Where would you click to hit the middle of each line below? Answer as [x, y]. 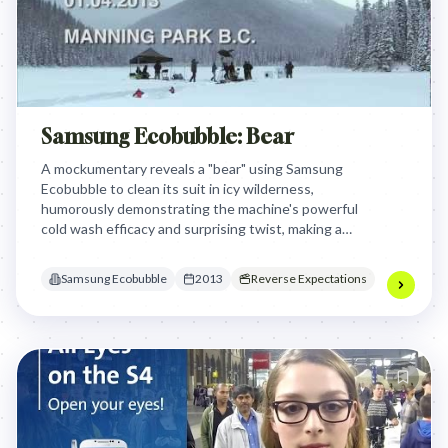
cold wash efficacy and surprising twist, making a [191, 228]
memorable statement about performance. [173, 248]
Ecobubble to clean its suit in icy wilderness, [177, 188]
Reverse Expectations [309, 278]
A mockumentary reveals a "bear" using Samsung [192, 168]
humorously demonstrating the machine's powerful [199, 208]
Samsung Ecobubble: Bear [167, 136]
